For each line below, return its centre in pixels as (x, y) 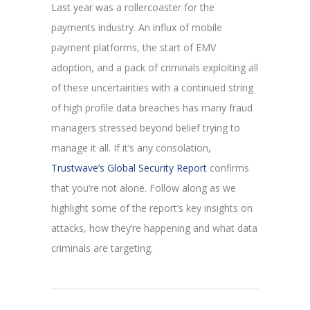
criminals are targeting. (102, 248)
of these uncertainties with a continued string (152, 87)
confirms (228, 167)
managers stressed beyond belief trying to (146, 127)
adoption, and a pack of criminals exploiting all (155, 67)
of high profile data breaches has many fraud (152, 107)
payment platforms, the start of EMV (134, 47)
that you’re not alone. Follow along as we (144, 188)
